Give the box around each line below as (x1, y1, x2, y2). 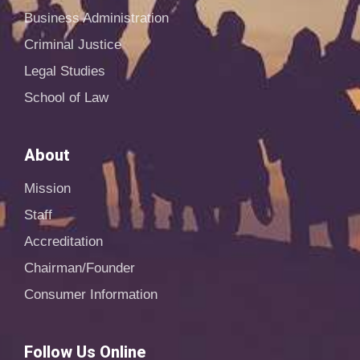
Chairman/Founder (24, 260, 135, 276)
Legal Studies (24, 63, 105, 80)
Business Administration (24, 10, 169, 27)
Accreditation (24, 234, 103, 250)
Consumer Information (24, 287, 157, 303)
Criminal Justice (24, 37, 121, 53)
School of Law (24, 90, 108, 106)
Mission (24, 181, 71, 197)
